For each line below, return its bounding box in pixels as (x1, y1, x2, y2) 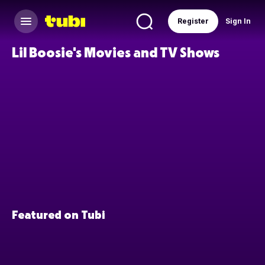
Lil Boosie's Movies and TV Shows (12, 43, 219, 60)
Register (177, 17, 209, 25)
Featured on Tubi (12, 207, 105, 222)
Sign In (225, 17, 251, 25)
